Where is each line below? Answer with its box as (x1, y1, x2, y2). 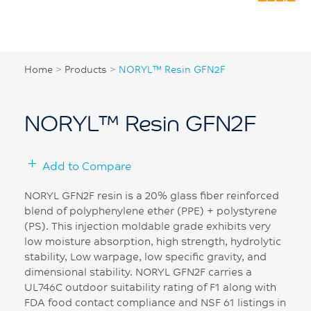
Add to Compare (42, 158, 131, 173)
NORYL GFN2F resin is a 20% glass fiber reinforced (24, 188, 279, 202)
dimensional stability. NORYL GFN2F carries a (24, 264, 252, 278)
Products (65, 63, 107, 76)
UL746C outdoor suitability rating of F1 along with (24, 280, 276, 294)
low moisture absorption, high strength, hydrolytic (24, 234, 281, 248)
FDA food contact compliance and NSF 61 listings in (24, 295, 286, 309)
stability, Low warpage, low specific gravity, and (24, 249, 267, 263)
